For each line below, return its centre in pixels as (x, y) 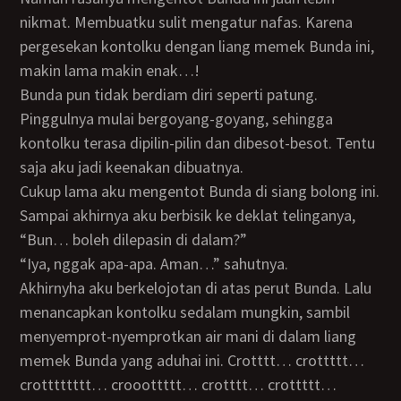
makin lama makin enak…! (110, 70)
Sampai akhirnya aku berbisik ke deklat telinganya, (188, 215)
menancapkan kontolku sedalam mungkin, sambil (185, 312)
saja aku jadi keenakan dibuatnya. (132, 167)
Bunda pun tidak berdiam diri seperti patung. (25, 94)
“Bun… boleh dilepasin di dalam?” (134, 239)
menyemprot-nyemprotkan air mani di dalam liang (188, 336)
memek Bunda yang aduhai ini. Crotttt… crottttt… (192, 360)
